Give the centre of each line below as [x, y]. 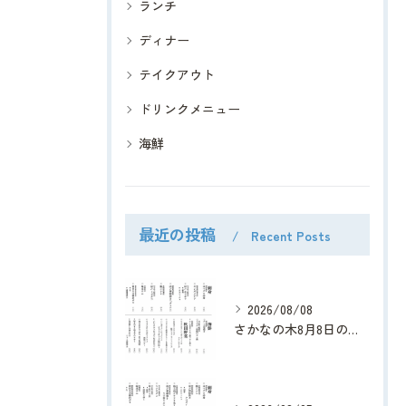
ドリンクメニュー [189, 109]
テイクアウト [177, 75]
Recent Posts [291, 236]
